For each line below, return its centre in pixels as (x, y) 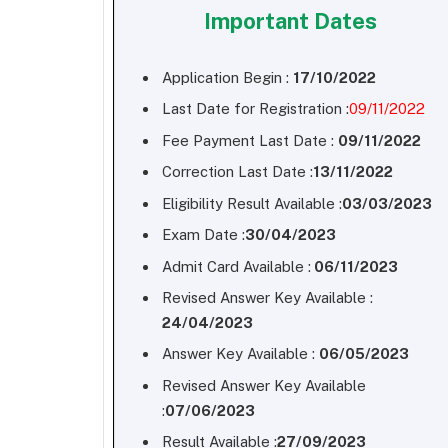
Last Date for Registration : (255, 109)
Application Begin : (227, 77)
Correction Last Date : (237, 172)
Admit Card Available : (236, 266)
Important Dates (290, 21)
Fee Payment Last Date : (250, 140)
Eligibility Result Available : (252, 203)
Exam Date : (203, 235)
